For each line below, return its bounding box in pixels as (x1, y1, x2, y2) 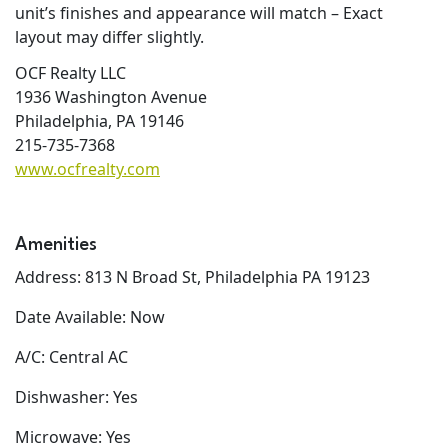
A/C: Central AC (15, 345, 128, 368)
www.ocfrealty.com (15, 157, 160, 180)
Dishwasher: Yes (15, 385, 138, 408)
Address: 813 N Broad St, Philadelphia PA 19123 (15, 265, 370, 288)
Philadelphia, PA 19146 (15, 109, 184, 132)
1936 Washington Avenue (15, 85, 207, 108)
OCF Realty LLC (15, 61, 126, 84)
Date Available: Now (15, 305, 165, 328)
